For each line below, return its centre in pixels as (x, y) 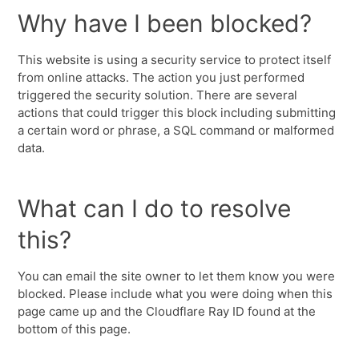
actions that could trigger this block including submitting (177, 113)
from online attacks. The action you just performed (161, 77)
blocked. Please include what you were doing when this (175, 294)
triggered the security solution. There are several (158, 95)
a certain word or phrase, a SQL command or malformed (176, 130)
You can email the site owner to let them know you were (177, 276)
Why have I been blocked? (165, 23)
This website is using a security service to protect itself (175, 60)
